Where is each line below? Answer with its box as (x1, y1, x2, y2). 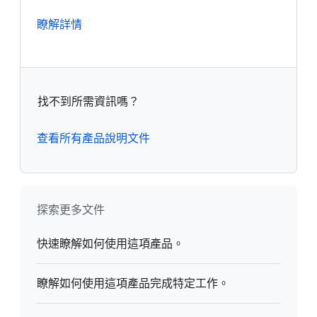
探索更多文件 (37, 203, 105, 218)
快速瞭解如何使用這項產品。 (37, 237, 184, 252)
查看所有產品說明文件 (37, 132, 150, 146)
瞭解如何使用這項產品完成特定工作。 (37, 277, 229, 292)
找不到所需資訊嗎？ (38, 95, 139, 110)
